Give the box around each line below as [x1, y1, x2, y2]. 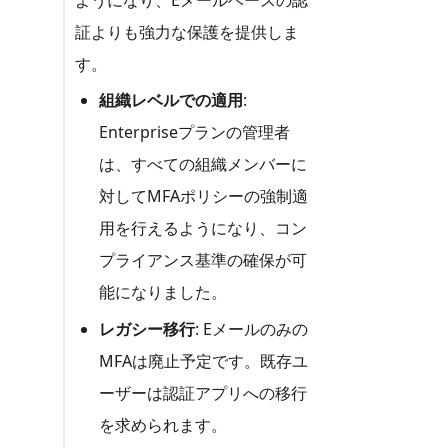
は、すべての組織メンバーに [99, 153, 308, 176]
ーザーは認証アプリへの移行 [99, 382, 308, 405]
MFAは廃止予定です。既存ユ [99, 350, 309, 373]
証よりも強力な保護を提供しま [75, 20, 300, 43]
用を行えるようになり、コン [99, 217, 308, 240]
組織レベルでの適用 [99, 89, 244, 112]
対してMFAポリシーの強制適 [99, 185, 309, 208]
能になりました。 [99, 281, 228, 304]
